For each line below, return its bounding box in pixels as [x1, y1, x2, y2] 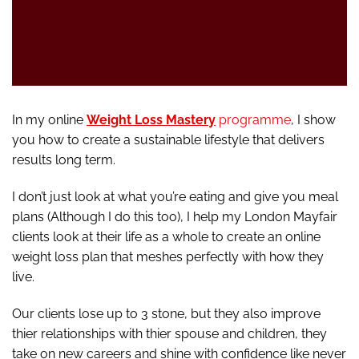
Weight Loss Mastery [87, 112, 216, 128]
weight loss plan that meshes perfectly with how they [12, 249, 324, 265]
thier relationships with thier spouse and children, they [12, 326, 327, 342]
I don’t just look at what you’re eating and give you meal [12, 189, 338, 205]
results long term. [12, 152, 115, 168]
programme [216, 112, 291, 128]
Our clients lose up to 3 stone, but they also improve [12, 306, 321, 322]
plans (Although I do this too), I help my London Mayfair [12, 209, 337, 225]
